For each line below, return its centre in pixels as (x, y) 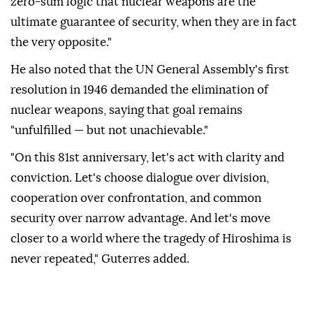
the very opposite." (61, 43)
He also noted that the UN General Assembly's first (150, 70)
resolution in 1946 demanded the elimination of (139, 90)
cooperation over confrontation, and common (136, 198)
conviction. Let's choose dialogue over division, (140, 178)
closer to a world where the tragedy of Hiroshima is (151, 239)
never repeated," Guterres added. (100, 259)
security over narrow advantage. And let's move (140, 219)
